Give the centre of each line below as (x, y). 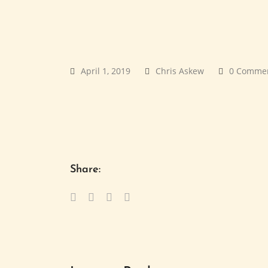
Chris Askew (180, 71)
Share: (85, 170)
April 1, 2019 (106, 71)
